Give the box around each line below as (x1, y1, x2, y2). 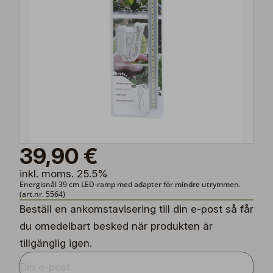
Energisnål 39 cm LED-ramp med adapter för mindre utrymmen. (19, 179, 243, 190)
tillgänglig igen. (19, 237, 92, 249)
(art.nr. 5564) (19, 189, 65, 199)
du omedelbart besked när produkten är (19, 220, 213, 232)
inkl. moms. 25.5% (19, 168, 108, 180)
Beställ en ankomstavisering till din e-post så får (19, 203, 253, 215)
